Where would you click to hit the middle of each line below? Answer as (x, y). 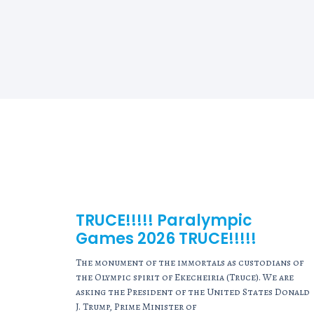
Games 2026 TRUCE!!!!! (166, 239)
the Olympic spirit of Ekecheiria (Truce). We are (184, 278)
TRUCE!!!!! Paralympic (164, 221)
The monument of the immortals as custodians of (189, 263)
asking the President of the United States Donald (192, 292)
